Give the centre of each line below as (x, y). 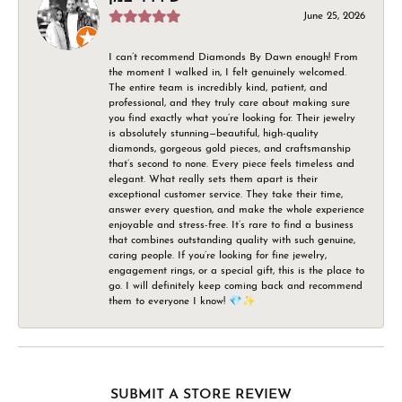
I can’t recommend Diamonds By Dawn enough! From (233, 57)
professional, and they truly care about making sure (229, 103)
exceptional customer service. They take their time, (226, 194)
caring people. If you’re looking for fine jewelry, (218, 255)
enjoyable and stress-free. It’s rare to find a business (231, 225)
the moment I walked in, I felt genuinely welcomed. (227, 72)
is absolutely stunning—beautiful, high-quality (214, 133)
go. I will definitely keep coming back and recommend (236, 286)
